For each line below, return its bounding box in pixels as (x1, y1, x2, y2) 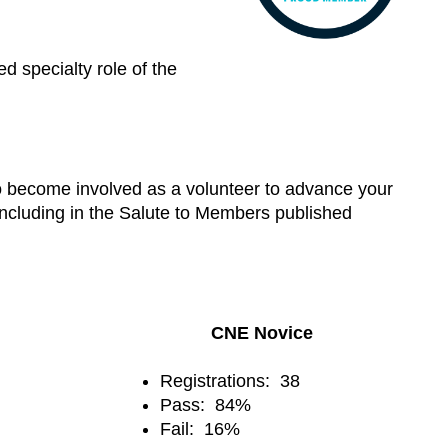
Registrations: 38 (160, 370, 300, 391)
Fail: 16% (160, 418, 240, 439)
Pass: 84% (160, 394, 251, 415)
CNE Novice (211, 322, 313, 343)
